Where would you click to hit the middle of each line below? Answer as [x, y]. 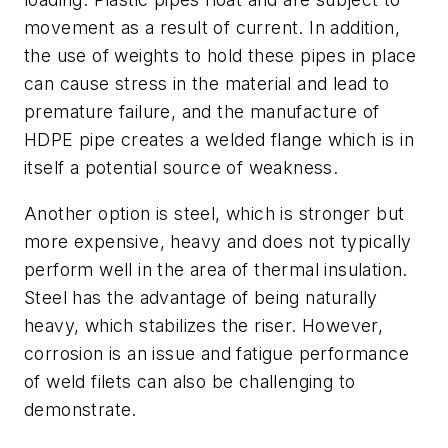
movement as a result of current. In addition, [212, 28]
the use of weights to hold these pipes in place [220, 56]
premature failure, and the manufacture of [202, 112]
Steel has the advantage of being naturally [201, 297]
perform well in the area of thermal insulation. [216, 269]
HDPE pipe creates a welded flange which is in [219, 140]
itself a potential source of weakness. [181, 168]
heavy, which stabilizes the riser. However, [204, 325]
